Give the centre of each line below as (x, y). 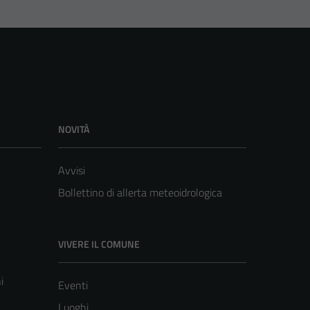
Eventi (73, 285)
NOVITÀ (74, 129)
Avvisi (72, 171)
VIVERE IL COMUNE (99, 244)
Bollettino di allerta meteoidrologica (140, 193)
